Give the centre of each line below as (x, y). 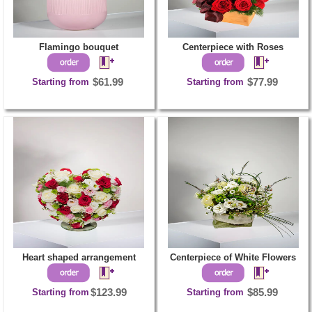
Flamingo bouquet (79, 47)
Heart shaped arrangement (79, 257)
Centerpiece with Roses (233, 47)
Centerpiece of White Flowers (233, 257)
